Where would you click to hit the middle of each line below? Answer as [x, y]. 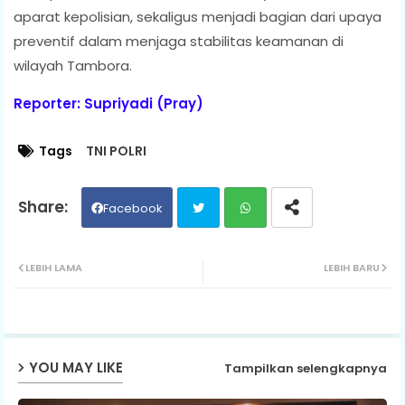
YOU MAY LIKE [76, 368]
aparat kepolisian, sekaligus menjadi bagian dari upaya [198, 16]
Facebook [133, 208]
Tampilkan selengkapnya [306, 369]
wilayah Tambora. [73, 65]
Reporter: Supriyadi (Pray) [108, 103]
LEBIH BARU [352, 267]
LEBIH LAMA [54, 267]
